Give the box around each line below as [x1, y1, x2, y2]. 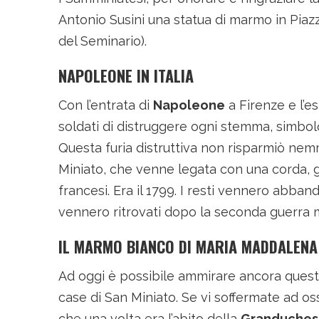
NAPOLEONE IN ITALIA [58, 64, 194, 87]
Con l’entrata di [58, 98, 153, 113]
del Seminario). [58, 33, 147, 48]
